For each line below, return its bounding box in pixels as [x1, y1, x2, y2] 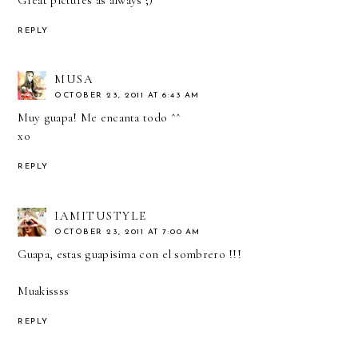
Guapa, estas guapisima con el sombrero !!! [18, 247, 242, 262]
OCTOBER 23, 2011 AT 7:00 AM [54, 228, 201, 237]
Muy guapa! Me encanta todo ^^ [18, 110, 181, 125]
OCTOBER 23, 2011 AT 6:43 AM [54, 91, 200, 101]
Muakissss [18, 284, 70, 299]
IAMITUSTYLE [54, 209, 147, 224]
